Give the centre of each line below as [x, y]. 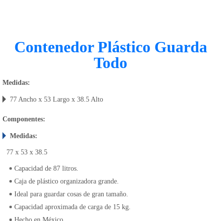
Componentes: [24, 119]
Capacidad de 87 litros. [46, 168]
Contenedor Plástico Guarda [110, 47]
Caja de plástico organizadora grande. [67, 181]
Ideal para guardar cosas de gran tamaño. [71, 194]
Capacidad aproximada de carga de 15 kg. [73, 207]
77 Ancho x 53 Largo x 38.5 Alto [56, 99]
